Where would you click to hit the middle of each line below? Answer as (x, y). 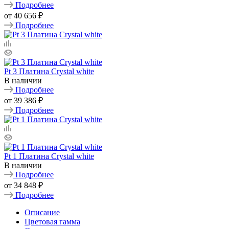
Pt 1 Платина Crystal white (49, 156)
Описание (42, 212)
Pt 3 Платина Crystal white (49, 71)
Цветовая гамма (52, 221)
